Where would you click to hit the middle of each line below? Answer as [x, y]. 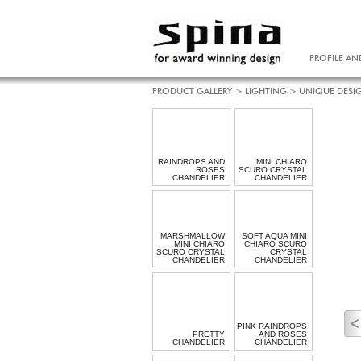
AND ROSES [283, 334]
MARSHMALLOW [193, 236]
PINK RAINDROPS [272, 326]
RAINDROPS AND [191, 162]
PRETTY [209, 334]
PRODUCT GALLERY [193, 91]
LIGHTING [266, 91]
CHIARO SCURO [276, 244]
